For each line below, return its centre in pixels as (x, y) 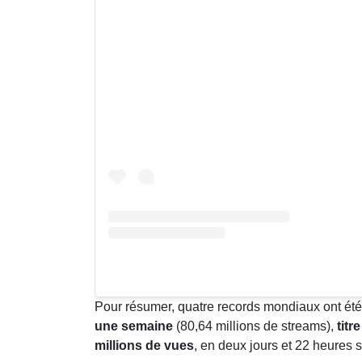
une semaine (134, 326)
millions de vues (144, 346)
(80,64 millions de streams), (253, 326)
